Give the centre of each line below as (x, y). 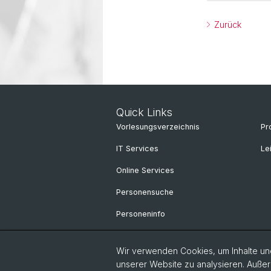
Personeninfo (141, 214)
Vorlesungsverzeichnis (158, 127)
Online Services (145, 170)
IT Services (137, 149)
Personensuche (145, 192)
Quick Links (144, 112)
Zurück (227, 24)
